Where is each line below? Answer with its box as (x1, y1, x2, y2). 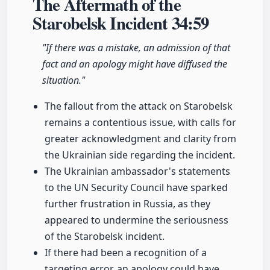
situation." (42, 74, 85, 87)
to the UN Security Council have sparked (45, 181, 228, 195)
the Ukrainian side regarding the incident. (45, 148, 235, 162)
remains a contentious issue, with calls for (45, 116, 236, 130)
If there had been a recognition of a (45, 246, 207, 260)
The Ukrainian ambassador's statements (45, 165, 230, 178)
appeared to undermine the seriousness (45, 213, 228, 227)
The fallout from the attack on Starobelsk (45, 99, 233, 113)
